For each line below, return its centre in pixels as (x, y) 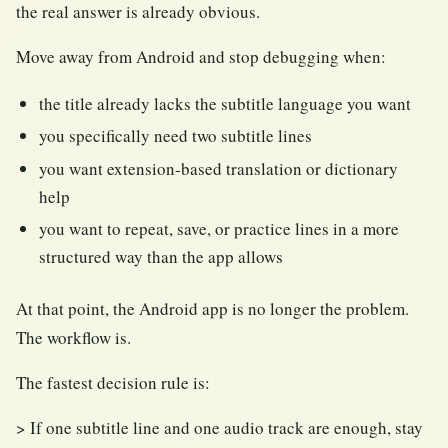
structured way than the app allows (161, 257)
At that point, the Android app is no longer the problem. (212, 309)
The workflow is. (73, 338)
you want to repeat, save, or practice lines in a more (219, 229)
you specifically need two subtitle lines (176, 136)
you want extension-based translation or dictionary (219, 168)
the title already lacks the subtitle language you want (225, 103)
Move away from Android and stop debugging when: (201, 57)
